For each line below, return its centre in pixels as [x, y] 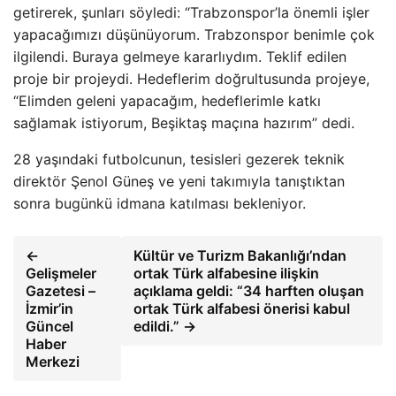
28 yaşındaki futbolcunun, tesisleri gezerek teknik [179, 159]
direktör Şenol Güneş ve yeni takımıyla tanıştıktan [179, 181]
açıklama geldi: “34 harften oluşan [248, 290]
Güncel [49, 326]
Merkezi [53, 361]
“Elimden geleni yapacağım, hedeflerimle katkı [167, 100]
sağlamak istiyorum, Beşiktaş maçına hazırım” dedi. [184, 122]
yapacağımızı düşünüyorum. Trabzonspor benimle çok [194, 34]
